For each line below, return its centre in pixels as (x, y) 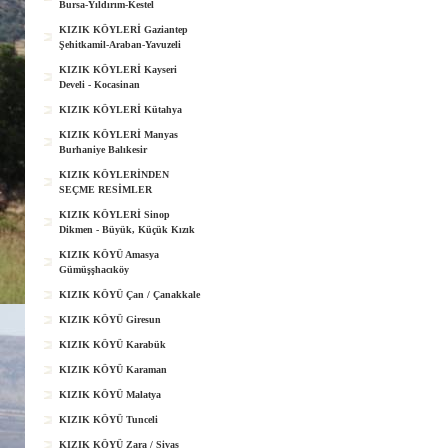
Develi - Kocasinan (99, 84)
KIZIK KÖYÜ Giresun (110, 319)
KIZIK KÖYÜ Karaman (113, 369)
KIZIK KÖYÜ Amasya (109, 254)
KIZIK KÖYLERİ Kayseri (118, 69)
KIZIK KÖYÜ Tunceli (108, 419)
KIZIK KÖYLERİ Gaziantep (123, 29)
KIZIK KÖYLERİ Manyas (118, 134)
